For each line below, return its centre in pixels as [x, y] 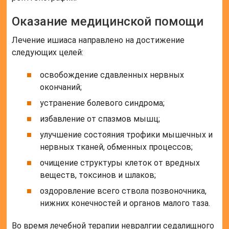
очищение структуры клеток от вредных [120, 163]
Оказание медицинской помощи [108, 22]
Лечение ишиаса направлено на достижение [98, 40]
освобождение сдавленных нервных [112, 75]
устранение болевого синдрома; [102, 103]
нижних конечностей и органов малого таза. [125, 203]
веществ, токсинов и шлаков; [98, 175]
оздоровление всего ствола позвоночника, [123, 191]
